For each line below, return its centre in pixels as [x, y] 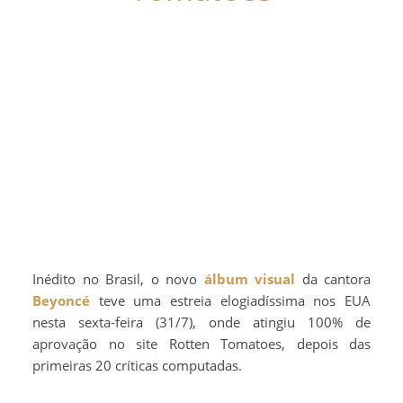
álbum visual [249, 279]
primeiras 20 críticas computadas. [137, 366]
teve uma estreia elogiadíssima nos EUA [230, 301]
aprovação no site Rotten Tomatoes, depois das [201, 344]
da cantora [333, 279]
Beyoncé [61, 301]
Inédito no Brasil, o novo [120, 279]
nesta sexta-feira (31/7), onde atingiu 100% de [201, 322]
